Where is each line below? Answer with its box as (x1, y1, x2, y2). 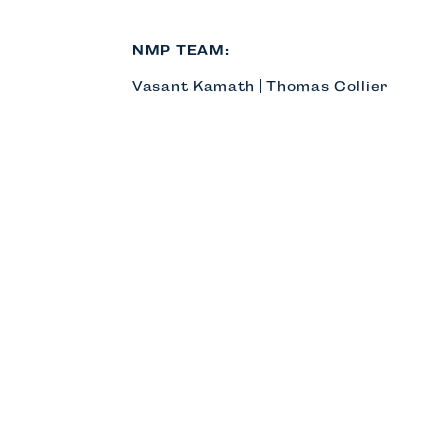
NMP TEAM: (132, 42, 230, 59)
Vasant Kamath (132, 78, 256, 95)
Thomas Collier (266, 78, 388, 95)
